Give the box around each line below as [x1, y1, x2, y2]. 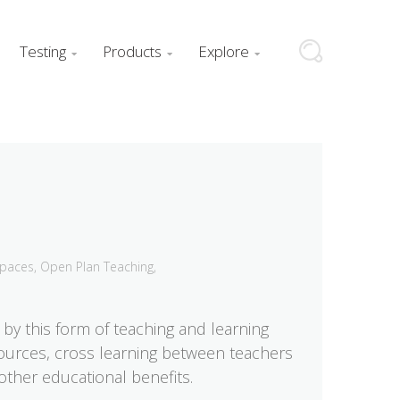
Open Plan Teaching [40, 258, 154, 275]
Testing [20, 41, 66, 62]
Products [103, 41, 162, 62]
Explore [198, 41, 249, 62]
